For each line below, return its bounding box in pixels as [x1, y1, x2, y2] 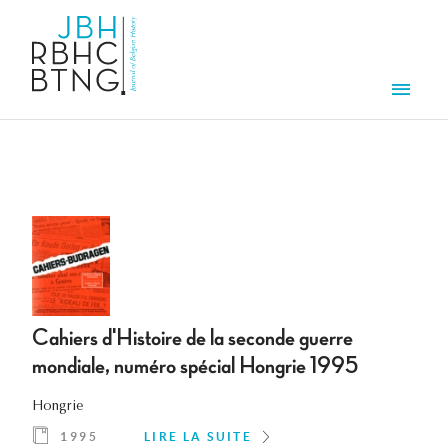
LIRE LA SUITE [144, 430, 253, 444]
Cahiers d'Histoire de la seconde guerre [32, 326, 353, 351]
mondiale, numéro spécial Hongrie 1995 [32, 354, 358, 379]
